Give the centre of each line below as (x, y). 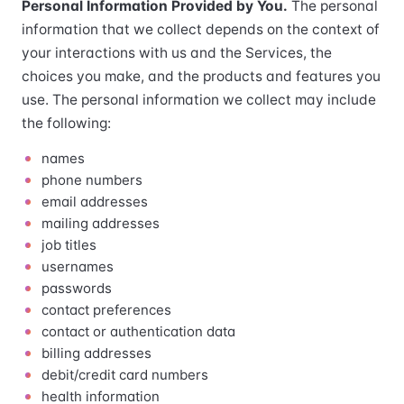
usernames (78, 266)
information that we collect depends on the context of (201, 29)
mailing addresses (101, 223)
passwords (77, 288)
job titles (69, 245)
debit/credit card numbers (125, 375)
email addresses (95, 202)
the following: (66, 123)
